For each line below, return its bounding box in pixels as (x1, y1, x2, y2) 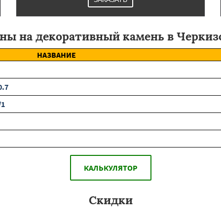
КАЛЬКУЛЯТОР (83, 163, 138, 173)
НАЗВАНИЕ (37, 50, 76, 60)
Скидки (88, 193, 133, 207)
